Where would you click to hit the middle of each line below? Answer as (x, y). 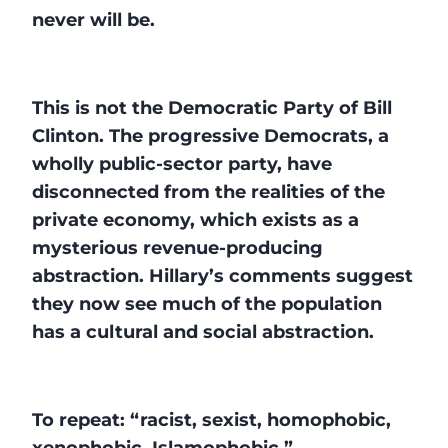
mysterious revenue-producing (177, 247)
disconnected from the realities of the (208, 191)
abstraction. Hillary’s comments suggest (222, 275)
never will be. (93, 19)
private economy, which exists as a (195, 219)
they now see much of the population (207, 303)
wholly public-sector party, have (182, 163)
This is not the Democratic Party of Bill (212, 107)
